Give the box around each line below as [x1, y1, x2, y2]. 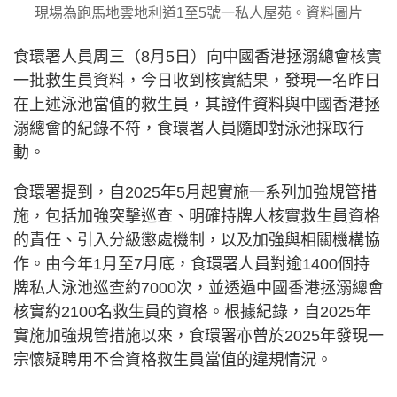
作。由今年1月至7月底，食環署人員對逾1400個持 [13, 255, 370, 273]
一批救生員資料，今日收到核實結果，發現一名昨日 [13, 72, 380, 90]
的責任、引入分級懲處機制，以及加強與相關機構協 [13, 231, 380, 249]
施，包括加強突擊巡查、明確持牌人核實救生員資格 [13, 207, 380, 225]
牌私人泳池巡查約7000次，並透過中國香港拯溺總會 [13, 279, 384, 297]
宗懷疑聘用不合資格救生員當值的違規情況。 [13, 351, 332, 369]
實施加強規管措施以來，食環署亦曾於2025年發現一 [13, 327, 384, 345]
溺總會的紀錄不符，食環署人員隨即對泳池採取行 [13, 120, 364, 137]
